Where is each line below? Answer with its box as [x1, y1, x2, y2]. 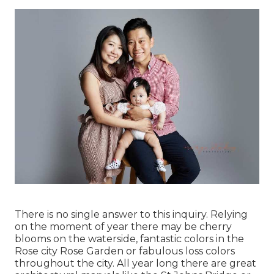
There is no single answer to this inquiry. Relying [15, 209, 248, 221]
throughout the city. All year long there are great [15, 257, 256, 270]
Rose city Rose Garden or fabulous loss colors [15, 245, 235, 257]
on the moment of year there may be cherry [15, 221, 232, 233]
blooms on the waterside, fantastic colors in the [15, 233, 244, 245]
